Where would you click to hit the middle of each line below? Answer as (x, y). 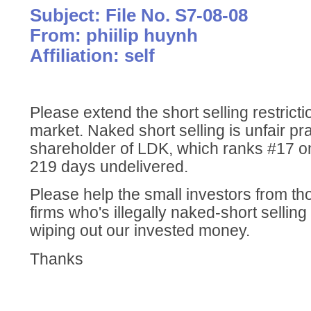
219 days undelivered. (109, 167)
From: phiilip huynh (114, 35)
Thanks (57, 259)
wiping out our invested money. (140, 231)
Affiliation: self (93, 56)
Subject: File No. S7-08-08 (139, 15)
